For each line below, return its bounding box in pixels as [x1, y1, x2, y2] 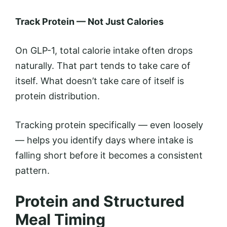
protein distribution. [15, 90, 100, 101]
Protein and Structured [15, 192, 184, 210]
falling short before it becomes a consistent [15, 149, 203, 161]
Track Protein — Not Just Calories [15, 16, 164, 27]
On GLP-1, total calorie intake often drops [15, 45, 193, 56]
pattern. [15, 165, 50, 176]
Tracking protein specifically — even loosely [15, 119, 203, 130]
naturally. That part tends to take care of [15, 60, 191, 71]
